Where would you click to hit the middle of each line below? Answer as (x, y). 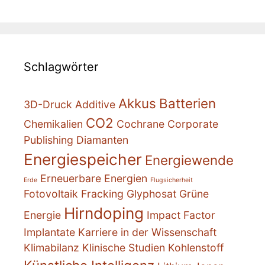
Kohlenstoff (196, 248)
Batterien (188, 104)
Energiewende (189, 160)
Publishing (49, 140)
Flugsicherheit (172, 180)
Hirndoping (104, 214)
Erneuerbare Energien (94, 179)
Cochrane (140, 124)
